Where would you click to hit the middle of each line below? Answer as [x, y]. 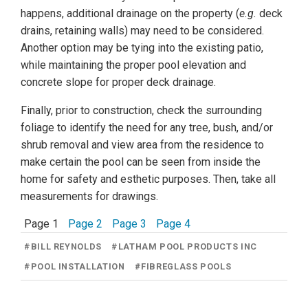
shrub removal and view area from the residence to [142, 145]
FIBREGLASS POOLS [186, 267]
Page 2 [85, 224]
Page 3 [129, 224]
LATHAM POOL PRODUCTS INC [187, 247]
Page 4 [173, 224]
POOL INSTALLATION [78, 267]
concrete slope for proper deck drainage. [118, 82]
